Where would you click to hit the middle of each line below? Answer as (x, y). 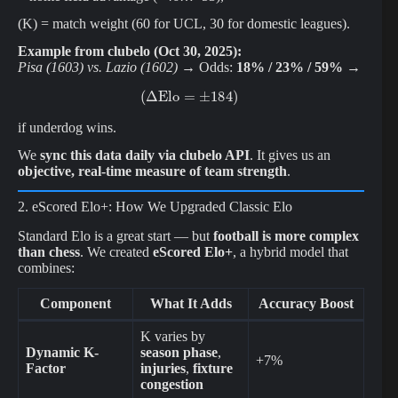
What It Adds (191, 303)
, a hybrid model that (291, 252)
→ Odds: (207, 68)
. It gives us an (290, 155)
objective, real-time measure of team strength (152, 171)
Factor (46, 368)
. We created (116, 252)
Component (76, 303)
